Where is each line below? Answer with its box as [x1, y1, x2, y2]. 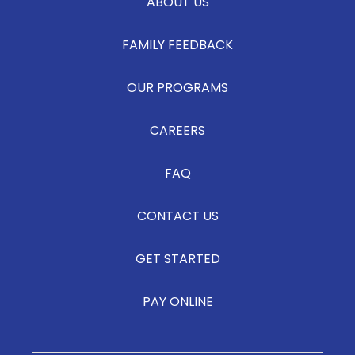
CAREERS [150, 121, 205, 143]
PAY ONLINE [142, 292, 213, 314]
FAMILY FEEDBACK [122, 36, 233, 57]
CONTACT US [136, 207, 219, 228]
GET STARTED [135, 250, 220, 271]
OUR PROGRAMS [127, 78, 228, 100]
